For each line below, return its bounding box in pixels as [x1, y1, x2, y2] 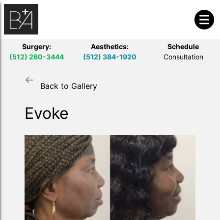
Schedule [167, 42, 199, 51]
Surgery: [22, 42, 51, 51]
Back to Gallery [40, 81, 97, 91]
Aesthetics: [91, 42, 129, 51]
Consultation [163, 53, 203, 61]
